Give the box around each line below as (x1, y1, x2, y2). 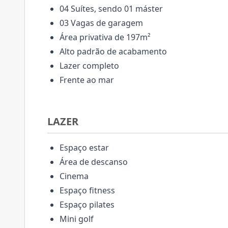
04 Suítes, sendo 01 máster (60, 3, 163, 14)
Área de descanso (60, 156, 128, 167)
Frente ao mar (60, 74, 114, 85)
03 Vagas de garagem (60, 17, 143, 28)
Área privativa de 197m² (60, 32, 151, 43)
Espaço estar (60, 142, 109, 153)
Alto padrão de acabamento (60, 46, 167, 57)
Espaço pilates (60, 199, 115, 210)
